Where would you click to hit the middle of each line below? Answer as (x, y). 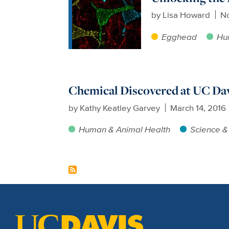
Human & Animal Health (125, 129)
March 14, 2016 (198, 107)
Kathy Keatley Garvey (120, 107)
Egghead (179, 36)
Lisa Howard (187, 14)
